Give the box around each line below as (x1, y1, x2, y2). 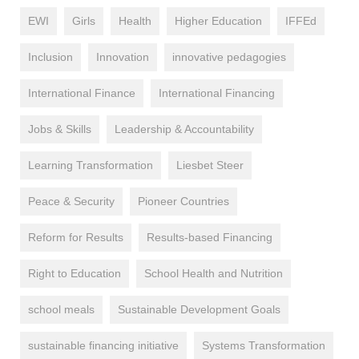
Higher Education (175, 14, 262, 27)
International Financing (159, 86, 275, 99)
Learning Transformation (28, 158, 153, 171)
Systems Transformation (202, 338, 325, 352)
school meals (28, 302, 95, 316)
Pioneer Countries (138, 194, 229, 208)
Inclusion (28, 50, 73, 63)
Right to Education (28, 266, 121, 280)
